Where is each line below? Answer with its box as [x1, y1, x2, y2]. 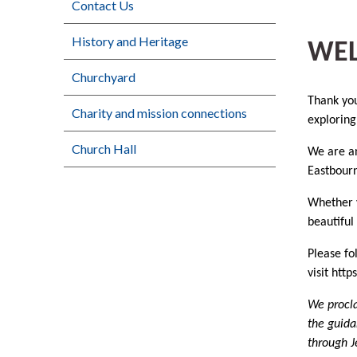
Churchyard [72, 69, 135, 84]
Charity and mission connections [72, 104, 247, 120]
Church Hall [72, 140, 136, 156]
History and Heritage [72, 33, 188, 49]
